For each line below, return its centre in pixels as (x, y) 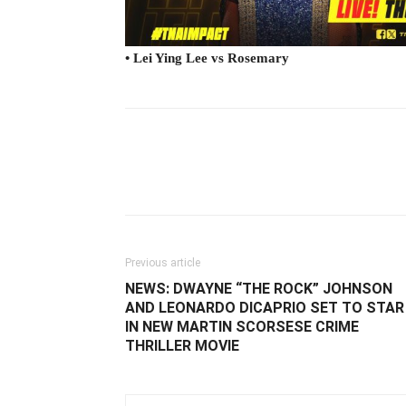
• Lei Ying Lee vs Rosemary (207, 58)
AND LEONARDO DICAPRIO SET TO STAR (265, 307)
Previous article (163, 262)
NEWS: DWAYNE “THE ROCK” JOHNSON (259, 288)
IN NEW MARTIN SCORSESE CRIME (242, 326)
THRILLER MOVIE (182, 345)
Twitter (300, 177)
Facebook (190, 177)
